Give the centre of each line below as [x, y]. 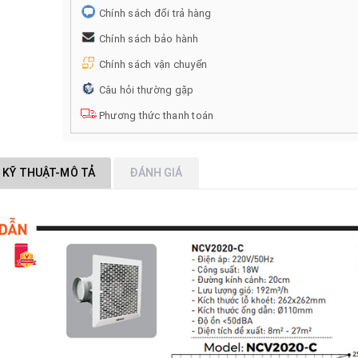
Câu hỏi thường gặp [146, 89]
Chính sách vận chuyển [153, 64]
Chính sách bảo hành [149, 38]
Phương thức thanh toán [156, 115]
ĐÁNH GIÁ [156, 172]
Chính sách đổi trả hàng [155, 13]
